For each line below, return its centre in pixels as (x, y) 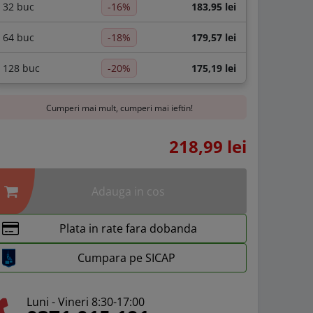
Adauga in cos (129, 191)
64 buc (18, 38)
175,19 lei (214, 68)
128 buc (21, 68)
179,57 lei (214, 38)
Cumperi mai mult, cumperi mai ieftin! (120, 108)
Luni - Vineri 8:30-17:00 (85, 302)
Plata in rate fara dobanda (128, 229)
